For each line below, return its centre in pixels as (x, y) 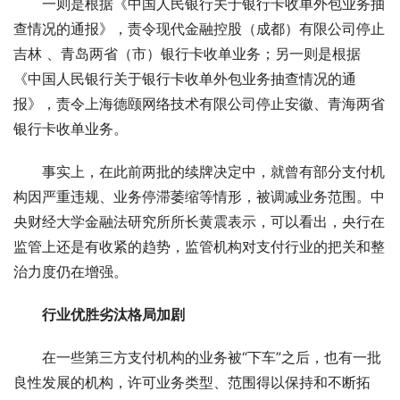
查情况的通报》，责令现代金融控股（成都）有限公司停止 (199, 29)
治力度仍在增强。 (71, 271)
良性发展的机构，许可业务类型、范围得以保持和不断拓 (192, 382)
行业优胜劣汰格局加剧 (113, 314)
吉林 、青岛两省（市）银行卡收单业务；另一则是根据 (187, 54)
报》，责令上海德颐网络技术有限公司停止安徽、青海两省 (199, 104)
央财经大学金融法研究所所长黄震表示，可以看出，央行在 (199, 221)
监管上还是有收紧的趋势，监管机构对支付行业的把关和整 (199, 246)
